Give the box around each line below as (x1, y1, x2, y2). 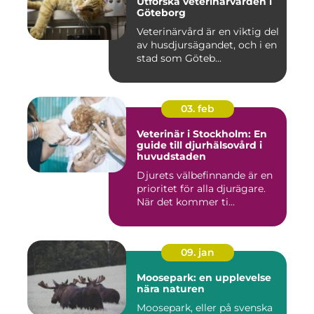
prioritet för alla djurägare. (137, 182, 266, 195)
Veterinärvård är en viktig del (137, 25, 279, 38)
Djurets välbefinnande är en (137, 169, 273, 182)
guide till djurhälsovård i (137, 139, 262, 151)
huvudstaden (137, 150, 206, 163)
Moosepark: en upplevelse (137, 271, 271, 284)
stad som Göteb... (137, 52, 221, 64)
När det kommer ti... (137, 196, 235, 208)
